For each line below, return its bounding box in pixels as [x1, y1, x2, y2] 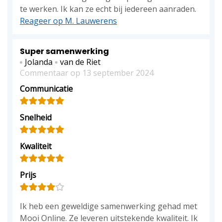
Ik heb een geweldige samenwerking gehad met [20, 201, 197, 212]
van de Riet [60, 56, 101, 67]
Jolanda [25, 56, 53, 67]
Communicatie [20, 83, 73, 94]
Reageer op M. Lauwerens [20, 15, 117, 26]
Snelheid [20, 112, 52, 123]
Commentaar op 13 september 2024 [20, 67, 154, 78]
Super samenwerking [20, 46, 109, 57]
